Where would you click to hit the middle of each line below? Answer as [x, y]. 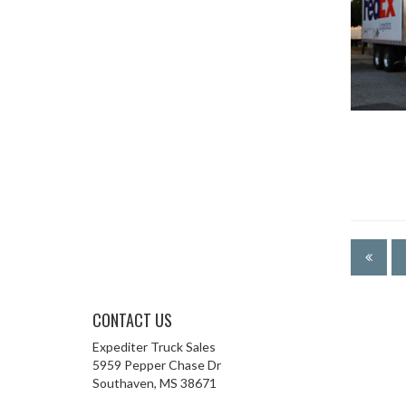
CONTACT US [132, 320]
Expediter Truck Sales [154, 347]
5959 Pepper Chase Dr [157, 365]
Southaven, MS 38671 [155, 383]
